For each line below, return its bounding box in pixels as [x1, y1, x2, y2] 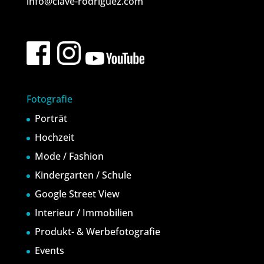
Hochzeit [34, 131, 74, 144]
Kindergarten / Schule [34, 169, 131, 182]
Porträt [34, 112, 67, 126]
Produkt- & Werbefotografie [34, 225, 160, 239]
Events [34, 244, 64, 258]
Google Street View [34, 187, 120, 201]
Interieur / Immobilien [34, 206, 133, 220]
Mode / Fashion [34, 150, 104, 163]
